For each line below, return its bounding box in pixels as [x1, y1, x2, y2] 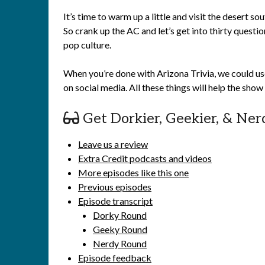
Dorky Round [93, 209, 147, 221]
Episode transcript [78, 195, 153, 206]
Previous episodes [78, 181, 151, 192]
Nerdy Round [93, 238, 147, 249]
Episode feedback [78, 252, 151, 263]
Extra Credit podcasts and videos [78, 153, 212, 164]
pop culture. [63, 39, 111, 50]
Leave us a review [78, 138, 148, 150]
